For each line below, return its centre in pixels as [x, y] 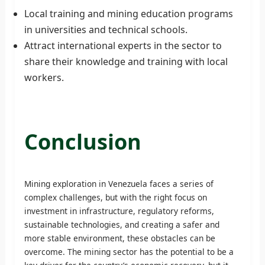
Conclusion [83, 141]
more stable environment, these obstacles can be [119, 238]
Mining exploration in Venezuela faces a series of [119, 183]
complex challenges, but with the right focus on [115, 197]
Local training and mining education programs [128, 13]
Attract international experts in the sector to [123, 45]
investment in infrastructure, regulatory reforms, [119, 211]
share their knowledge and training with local [126, 61]
